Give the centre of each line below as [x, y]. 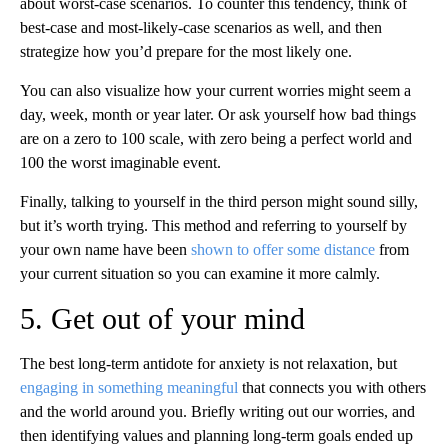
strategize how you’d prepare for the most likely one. [186, 51]
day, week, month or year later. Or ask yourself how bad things [218, 114]
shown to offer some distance [283, 249]
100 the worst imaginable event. [120, 162]
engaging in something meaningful [129, 387]
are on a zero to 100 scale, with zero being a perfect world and [216, 138]
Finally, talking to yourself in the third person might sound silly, [219, 201]
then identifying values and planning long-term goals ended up [216, 435]
